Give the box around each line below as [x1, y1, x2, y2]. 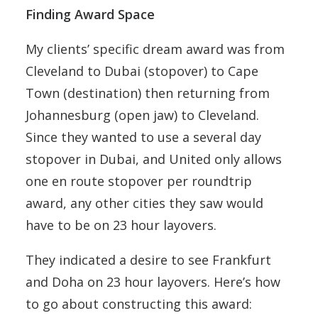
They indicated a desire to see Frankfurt [26, 251, 271, 268]
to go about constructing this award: [26, 295, 252, 312]
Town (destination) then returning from [26, 84, 270, 102]
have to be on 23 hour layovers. [26, 216, 216, 234]
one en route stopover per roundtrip [26, 172, 252, 190]
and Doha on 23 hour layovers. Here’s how [26, 273, 280, 290]
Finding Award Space [26, 6, 155, 23]
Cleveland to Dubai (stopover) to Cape [26, 62, 258, 79]
